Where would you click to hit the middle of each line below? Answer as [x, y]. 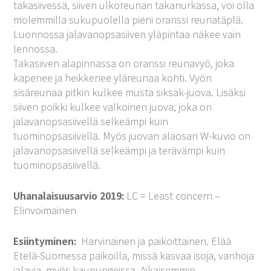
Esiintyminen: [45, 241]
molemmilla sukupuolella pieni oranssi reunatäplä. [129, 19]
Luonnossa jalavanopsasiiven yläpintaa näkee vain [127, 34]
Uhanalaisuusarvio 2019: [69, 195]
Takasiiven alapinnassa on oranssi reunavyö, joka [124, 63]
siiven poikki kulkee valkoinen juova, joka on [113, 106]
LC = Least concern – [172, 195]
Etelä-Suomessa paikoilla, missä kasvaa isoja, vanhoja [134, 255]
